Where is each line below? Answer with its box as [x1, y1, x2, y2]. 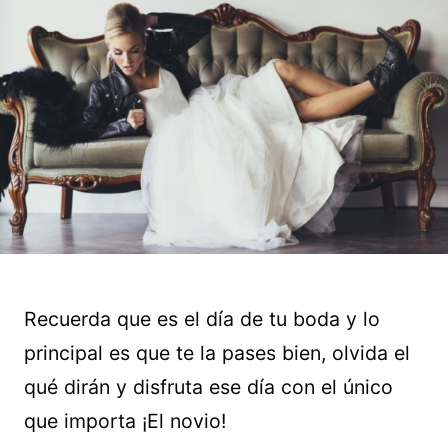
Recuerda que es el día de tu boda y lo [24, 307, 380, 331]
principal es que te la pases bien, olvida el [24, 341, 410, 365]
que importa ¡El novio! [24, 409, 226, 433]
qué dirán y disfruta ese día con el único [24, 375, 393, 399]
